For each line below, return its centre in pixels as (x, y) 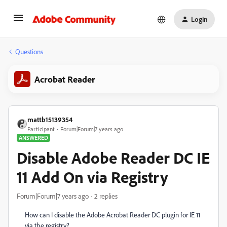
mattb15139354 (50, 119)
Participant (41, 129)
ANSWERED (33, 138)
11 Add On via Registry (92, 177)
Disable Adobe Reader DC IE (113, 158)
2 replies (106, 196)
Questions (29, 51)
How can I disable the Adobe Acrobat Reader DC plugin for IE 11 (112, 215)
